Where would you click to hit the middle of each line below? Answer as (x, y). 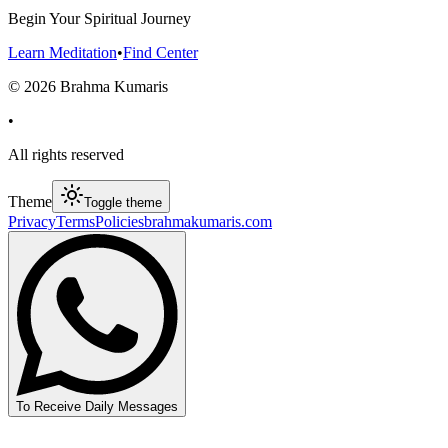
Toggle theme (123, 202)
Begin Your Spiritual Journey (99, 18)
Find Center (160, 52)
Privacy (32, 221)
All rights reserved (66, 154)
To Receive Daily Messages (97, 406)
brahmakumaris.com (208, 221)
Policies (119, 221)
